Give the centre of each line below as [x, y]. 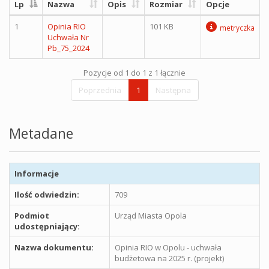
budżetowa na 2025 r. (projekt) [169, 258]
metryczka [237, 27]
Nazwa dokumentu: [54, 247]
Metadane [41, 133]
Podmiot [32, 215]
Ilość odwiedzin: [47, 194]
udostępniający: [47, 226]
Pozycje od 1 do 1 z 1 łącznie [134, 72]
